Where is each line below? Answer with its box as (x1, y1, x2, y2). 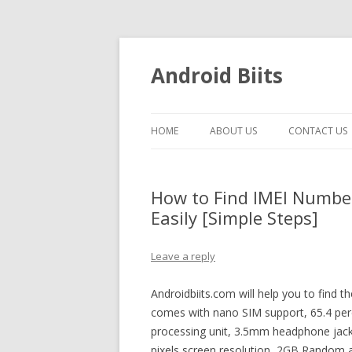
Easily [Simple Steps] (151, 206, 318, 229)
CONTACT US (288, 124, 347, 137)
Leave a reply (151, 249, 215, 263)
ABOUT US (210, 124, 257, 137)
